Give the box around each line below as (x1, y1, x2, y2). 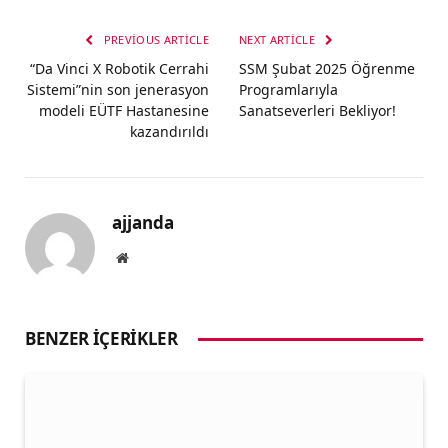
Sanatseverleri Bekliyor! (239, 100, 396, 120)
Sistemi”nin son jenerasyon (27, 79, 209, 99)
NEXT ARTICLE (239, 31, 319, 47)
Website (127, 249, 172, 264)
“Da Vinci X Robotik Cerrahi (30, 58, 209, 78)
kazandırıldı (130, 121, 209, 141)
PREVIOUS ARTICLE (100, 31, 209, 47)
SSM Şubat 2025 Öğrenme (239, 58, 415, 78)
